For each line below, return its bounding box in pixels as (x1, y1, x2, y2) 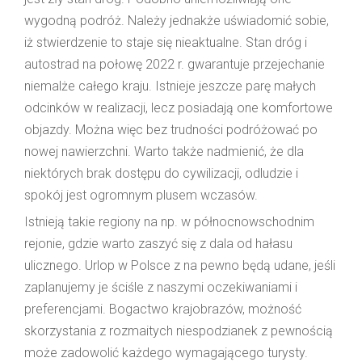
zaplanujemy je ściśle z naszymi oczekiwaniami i (24, 279, 297, 295)
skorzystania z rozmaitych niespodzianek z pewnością (24, 322, 333, 339)
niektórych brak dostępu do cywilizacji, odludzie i (24, 165, 298, 181)
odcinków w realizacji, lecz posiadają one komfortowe (24, 99, 333, 116)
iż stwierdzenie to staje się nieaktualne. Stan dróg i (24, 34, 307, 50)
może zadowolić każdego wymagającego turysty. (24, 344, 308, 360)
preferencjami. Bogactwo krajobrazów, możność (24, 301, 301, 317)
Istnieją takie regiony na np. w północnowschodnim (24, 213, 314, 229)
